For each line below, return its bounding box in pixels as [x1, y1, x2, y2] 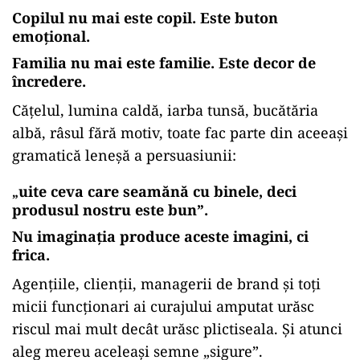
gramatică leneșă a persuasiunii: [12, 145, 236, 165]
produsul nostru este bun [12, 200, 197, 219]
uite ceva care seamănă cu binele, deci [18, 182, 297, 201]
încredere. [12, 72, 86, 91]
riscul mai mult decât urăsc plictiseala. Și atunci [12, 319, 342, 338]
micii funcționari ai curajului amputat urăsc [12, 297, 314, 316]
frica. [12, 245, 50, 264]
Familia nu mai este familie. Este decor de [12, 53, 316, 72]
